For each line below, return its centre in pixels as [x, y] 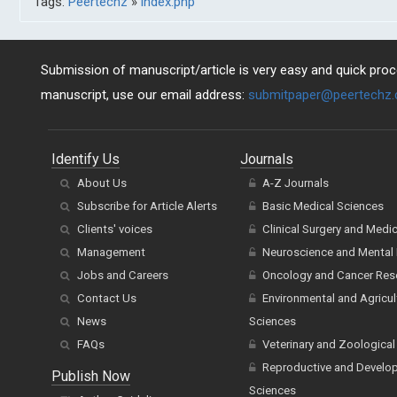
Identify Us [86, 159]
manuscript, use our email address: [144, 95]
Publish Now [91, 376]
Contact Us [107, 298]
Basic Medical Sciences [323, 206]
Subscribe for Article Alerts [147, 206]
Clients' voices [115, 229]
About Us [102, 183]
